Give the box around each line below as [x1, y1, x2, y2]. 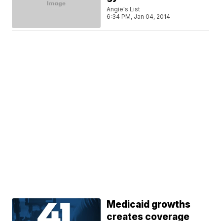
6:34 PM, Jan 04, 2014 [107, 13, 171, 20]
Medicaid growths [107, 199, 191, 210]
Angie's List [107, 5, 141, 13]
